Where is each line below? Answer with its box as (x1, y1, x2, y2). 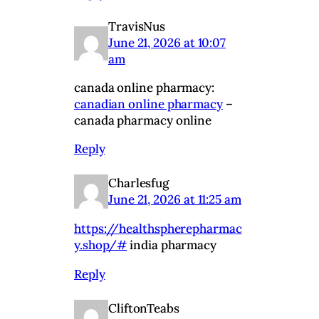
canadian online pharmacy (74, 96, 223, 113)
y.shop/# (74, 237, 127, 253)
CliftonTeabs (108, 300, 179, 316)
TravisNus (108, 19, 166, 35)
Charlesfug (108, 175, 169, 192)
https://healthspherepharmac (74, 221, 242, 237)
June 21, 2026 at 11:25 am (108, 192, 241, 208)
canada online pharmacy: (74, 80, 215, 96)
